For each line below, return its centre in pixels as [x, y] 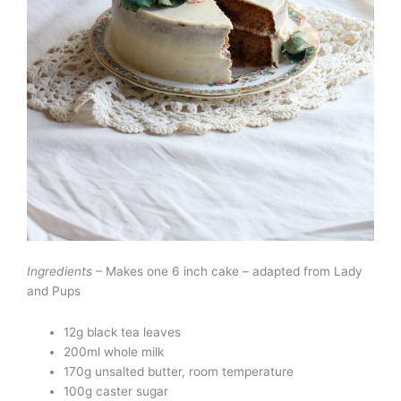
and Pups [54, 291]
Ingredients [60, 272]
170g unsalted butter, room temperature [179, 372]
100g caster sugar [116, 392]
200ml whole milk [114, 352]
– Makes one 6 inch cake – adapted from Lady [227, 272]
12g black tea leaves [123, 333]
